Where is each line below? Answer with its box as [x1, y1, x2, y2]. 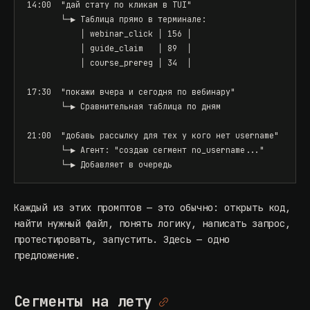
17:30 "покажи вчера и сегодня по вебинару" [27, 86, 235, 98]
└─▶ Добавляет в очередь [27, 159, 172, 170]
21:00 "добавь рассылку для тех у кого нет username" [27, 130, 279, 141]
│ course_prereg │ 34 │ [27, 57, 192, 69]
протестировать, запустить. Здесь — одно [14, 233, 230, 246]
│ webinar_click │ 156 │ [27, 28, 192, 39]
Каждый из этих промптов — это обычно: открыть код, [14, 201, 291, 215]
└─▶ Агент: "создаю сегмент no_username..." [27, 145, 264, 156]
